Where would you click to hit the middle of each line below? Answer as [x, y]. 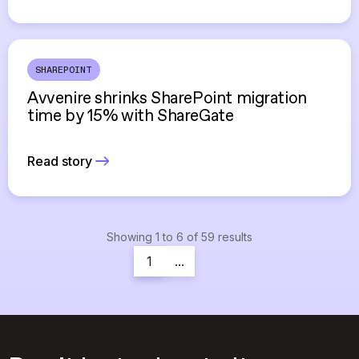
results [234, 237]
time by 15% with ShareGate [131, 117]
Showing [131, 237]
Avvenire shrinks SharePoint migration [167, 99]
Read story [60, 161]
